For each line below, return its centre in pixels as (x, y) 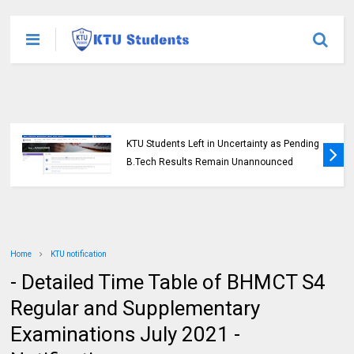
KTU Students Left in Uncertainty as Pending (223, 144)
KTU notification (79, 254)
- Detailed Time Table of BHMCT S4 (168, 282)
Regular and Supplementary (136, 308)
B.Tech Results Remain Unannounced (210, 162)
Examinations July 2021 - (126, 334)
